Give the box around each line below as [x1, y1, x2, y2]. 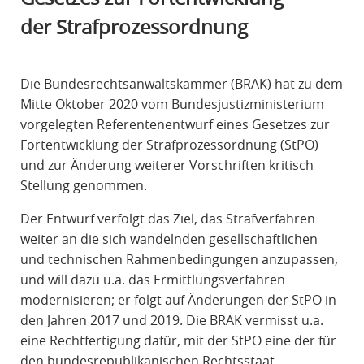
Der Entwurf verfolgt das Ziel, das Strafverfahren [19, 210, 315, 228]
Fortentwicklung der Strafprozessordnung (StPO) [19, 136, 318, 154]
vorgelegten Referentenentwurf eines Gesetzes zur [19, 115, 330, 134]
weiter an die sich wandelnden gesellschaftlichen [19, 230, 318, 249]
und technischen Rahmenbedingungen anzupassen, [19, 250, 338, 269]
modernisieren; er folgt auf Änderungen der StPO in [19, 291, 336, 310]
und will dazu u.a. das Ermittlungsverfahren [19, 271, 285, 289]
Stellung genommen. [19, 176, 147, 195]
